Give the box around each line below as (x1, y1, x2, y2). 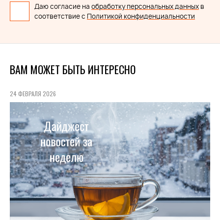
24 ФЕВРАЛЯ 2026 (10, 89, 56, 98)
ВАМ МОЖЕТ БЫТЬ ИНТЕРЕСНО (10, 61, 136, 77)
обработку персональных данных (91, 1, 199, 11)
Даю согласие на (34, 1, 91, 11)
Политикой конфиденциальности (87, 11, 195, 21)
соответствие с (34, 11, 87, 21)
